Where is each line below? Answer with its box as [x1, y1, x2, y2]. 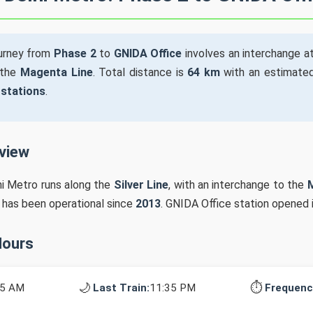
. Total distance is [92, 66, 188, 79]
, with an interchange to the [168, 178, 307, 191]
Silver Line [113, 178, 169, 191]
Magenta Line [20, 66, 93, 79]
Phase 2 [53, 47, 96, 60]
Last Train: [93, 281, 150, 294]
